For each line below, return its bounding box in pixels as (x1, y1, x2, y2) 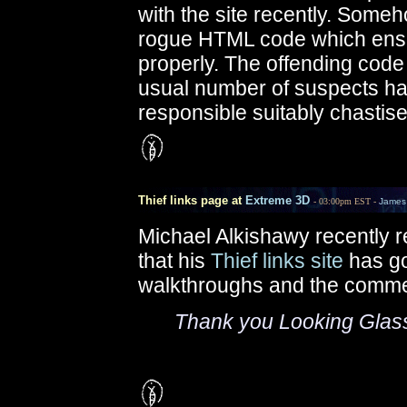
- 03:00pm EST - (313, 196, 379, 206)
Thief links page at (127, 194, 245, 207)
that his (138, 249, 211, 273)
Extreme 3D (245, 194, 310, 207)
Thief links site (211, 249, 343, 273)
